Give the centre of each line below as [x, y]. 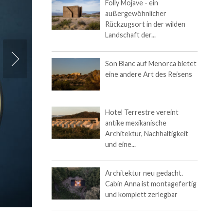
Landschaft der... [130, 35]
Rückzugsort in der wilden [145, 24]
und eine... [120, 144]
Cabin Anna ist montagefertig [151, 183]
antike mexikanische [136, 123]
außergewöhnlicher [136, 13]
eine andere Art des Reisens [149, 74]
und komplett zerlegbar [141, 194]
